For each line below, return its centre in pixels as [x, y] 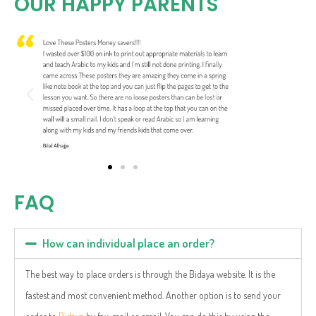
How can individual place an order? [128, 243]
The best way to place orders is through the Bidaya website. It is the [150, 274]
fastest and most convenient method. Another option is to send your [153, 296]
